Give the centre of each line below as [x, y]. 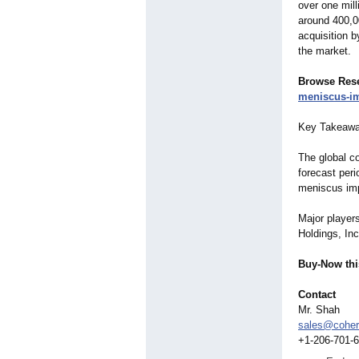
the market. [325, 51]
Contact [317, 295]
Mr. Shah [319, 310]
